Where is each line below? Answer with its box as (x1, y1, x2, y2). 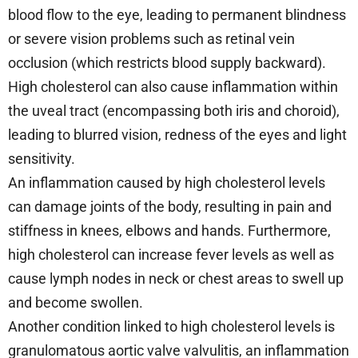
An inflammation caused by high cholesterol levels (8, 173, 325, 191)
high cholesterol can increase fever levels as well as (8, 245, 334, 263)
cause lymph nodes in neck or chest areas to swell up (8, 269, 344, 287)
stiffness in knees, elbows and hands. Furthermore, (8, 221, 331, 239)
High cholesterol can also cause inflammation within (8, 78, 338, 95)
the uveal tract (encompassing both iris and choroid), (8, 101, 340, 119)
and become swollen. (8, 293, 143, 311)
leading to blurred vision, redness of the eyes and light (8, 125, 347, 143)
